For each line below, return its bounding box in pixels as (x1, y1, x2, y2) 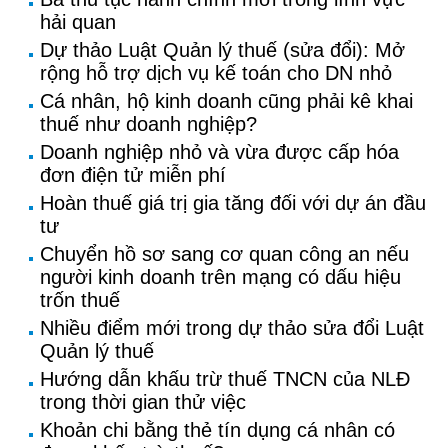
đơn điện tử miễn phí (40, 164, 226, 186)
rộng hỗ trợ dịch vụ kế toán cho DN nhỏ (40, 62, 392, 84)
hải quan (40, 11, 116, 33)
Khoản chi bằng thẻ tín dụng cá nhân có (40, 419, 395, 441)
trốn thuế (40, 289, 120, 311)
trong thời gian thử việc (40, 391, 246, 413)
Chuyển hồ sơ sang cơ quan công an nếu (40, 243, 409, 265)
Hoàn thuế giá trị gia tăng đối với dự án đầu (40, 192, 426, 214)
